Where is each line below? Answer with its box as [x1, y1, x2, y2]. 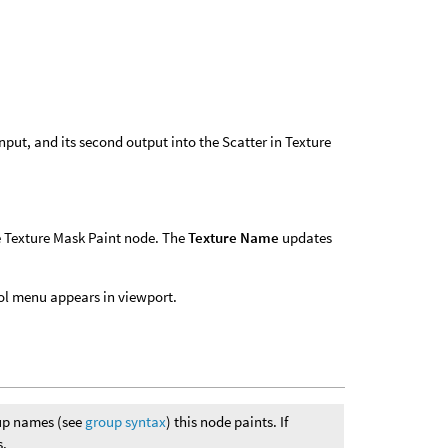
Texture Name [188, 228, 280, 248]
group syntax [85, 412, 167, 432]
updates [279, 228, 333, 248]
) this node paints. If [166, 412, 289, 432]
